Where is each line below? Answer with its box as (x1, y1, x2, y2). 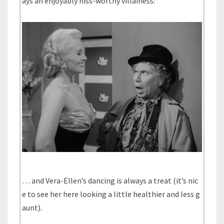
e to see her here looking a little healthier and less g (22, 189, 200, 199)
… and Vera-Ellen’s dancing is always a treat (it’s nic (22, 175, 198, 186)
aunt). (22, 202, 42, 213)
